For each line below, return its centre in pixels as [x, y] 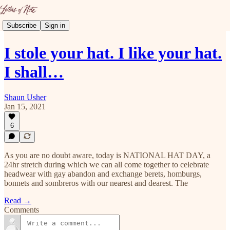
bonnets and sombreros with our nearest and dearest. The [96, 183]
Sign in [55, 25]
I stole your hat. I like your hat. [113, 53]
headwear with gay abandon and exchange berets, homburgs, [103, 174]
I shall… [34, 72]
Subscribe [22, 25]
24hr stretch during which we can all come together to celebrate [107, 165]
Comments [22, 210]
